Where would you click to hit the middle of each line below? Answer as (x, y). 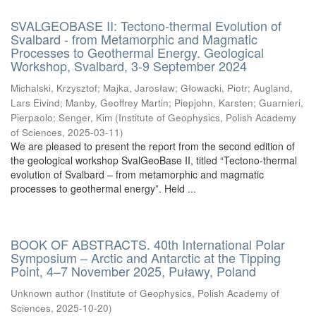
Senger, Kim (85, 117)
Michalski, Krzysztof (54, 88)
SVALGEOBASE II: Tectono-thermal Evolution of (146, 25)
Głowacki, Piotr (214, 88)
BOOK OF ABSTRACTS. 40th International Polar (148, 244)
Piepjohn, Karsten (214, 103)
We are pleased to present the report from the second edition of (153, 146)
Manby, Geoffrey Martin (117, 103)
